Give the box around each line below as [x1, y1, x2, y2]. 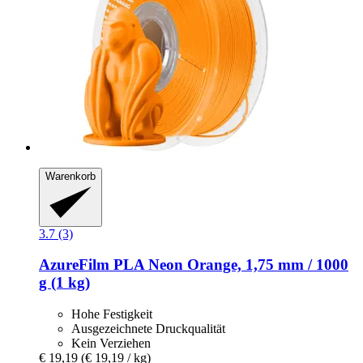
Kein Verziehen [71, 336, 151, 351]
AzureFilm [39, 256, 109, 274]
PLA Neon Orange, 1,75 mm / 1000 [109, 256, 348, 274]
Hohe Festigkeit [71, 307, 152, 322]
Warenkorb [45, 170, 96, 183]
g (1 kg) [39, 274, 90, 292]
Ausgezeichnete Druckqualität [71, 322, 225, 336]
